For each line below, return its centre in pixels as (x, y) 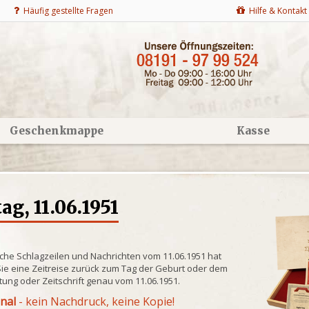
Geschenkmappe (56, 131)
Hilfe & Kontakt (276, 11)
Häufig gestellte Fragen (66, 11)
